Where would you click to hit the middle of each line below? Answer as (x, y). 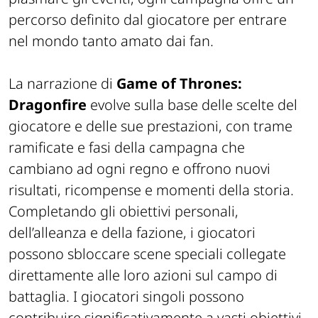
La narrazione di (61, 83)
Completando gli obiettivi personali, (124, 211)
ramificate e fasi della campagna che (127, 147)
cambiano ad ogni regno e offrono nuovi (139, 169)
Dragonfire (48, 105)
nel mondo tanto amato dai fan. (111, 41)
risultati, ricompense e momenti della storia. (151, 190)
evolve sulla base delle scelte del (192, 105)
